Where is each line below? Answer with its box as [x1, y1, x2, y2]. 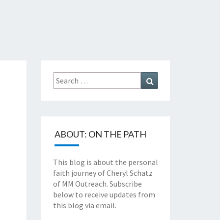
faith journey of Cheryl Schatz [53, 168, 153, 178]
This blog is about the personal [53, 157, 158, 167]
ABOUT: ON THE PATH [54, 129, 146, 139]
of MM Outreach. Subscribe [53, 179, 142, 189]
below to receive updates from [53, 190, 155, 199]
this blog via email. [53, 200, 116, 210]
